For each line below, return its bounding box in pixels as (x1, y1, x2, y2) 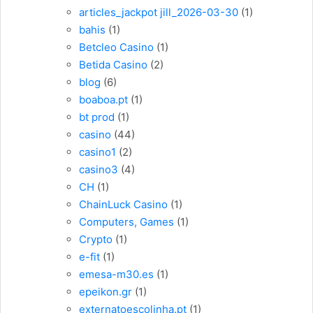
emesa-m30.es (79, 268, 154, 282)
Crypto (79, 233, 112, 247)
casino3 (79, 163, 118, 177)
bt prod (79, 110, 115, 124)
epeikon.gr (79, 285, 132, 299)
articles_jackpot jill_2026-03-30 (79, 6, 238, 20)
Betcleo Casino (79, 41, 154, 54)
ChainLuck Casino (79, 198, 168, 212)
